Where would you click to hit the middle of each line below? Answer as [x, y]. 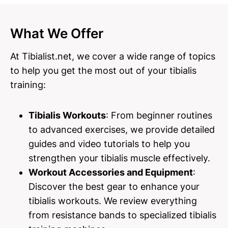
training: [28, 85]
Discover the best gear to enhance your [114, 187]
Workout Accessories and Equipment [111, 172]
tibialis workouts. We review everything [113, 201]
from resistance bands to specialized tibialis [122, 215]
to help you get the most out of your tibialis [103, 70]
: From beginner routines [159, 115]
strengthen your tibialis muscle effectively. [119, 158]
